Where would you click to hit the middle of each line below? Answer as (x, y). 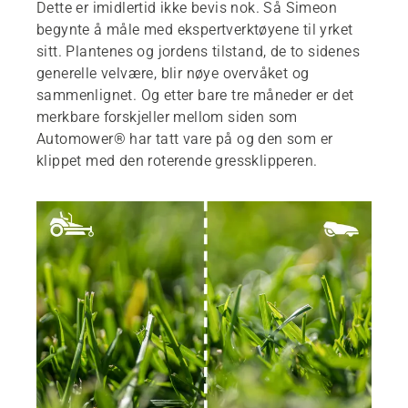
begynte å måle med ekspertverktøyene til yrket (195, 30)
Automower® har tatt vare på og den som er (185, 139)
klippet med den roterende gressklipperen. (177, 161)
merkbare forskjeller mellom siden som (167, 117)
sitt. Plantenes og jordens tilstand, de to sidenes (198, 52)
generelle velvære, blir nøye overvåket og (173, 74)
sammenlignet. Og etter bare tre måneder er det (195, 96)
